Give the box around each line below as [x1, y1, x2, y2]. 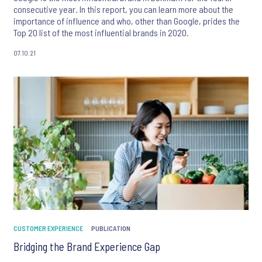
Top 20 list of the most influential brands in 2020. [13, 27, 189, 39]
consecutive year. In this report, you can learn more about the [13, 4, 233, 15]
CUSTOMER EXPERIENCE [13, 223, 83, 232]
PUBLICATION [91, 223, 130, 232]
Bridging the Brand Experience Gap [13, 239, 160, 253]
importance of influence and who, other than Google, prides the [13, 15, 240, 27]
